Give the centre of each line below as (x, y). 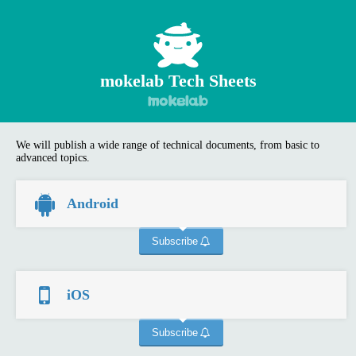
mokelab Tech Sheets (178, 81)
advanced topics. (53, 158)
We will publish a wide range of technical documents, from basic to (168, 145)
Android (93, 204)
